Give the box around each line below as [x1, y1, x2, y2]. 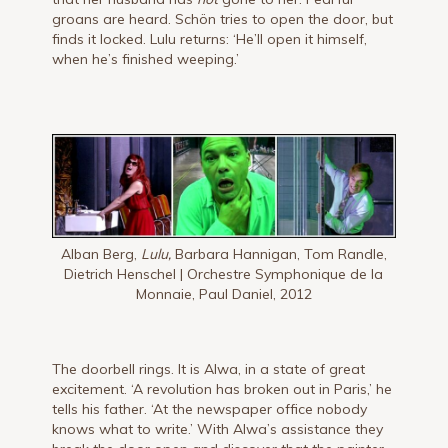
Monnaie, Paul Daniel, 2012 [135, 284, 312, 303]
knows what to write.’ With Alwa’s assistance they [52, 419, 384, 438]
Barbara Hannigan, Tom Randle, [170, 244, 387, 263]
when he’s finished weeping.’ [52, 50, 240, 69]
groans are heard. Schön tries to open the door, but [52, 10, 394, 29]
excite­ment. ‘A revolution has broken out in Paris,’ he [52, 379, 393, 398]
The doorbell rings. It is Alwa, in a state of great [52, 359, 366, 378]
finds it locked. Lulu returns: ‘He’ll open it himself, [52, 30, 368, 49]
